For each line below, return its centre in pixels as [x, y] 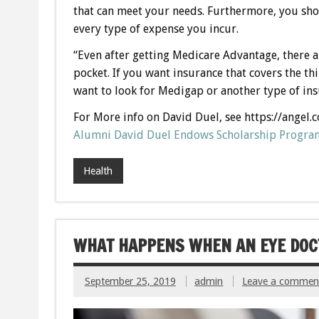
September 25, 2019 [130, 281]
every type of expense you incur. [156, 29]
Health [98, 171]
